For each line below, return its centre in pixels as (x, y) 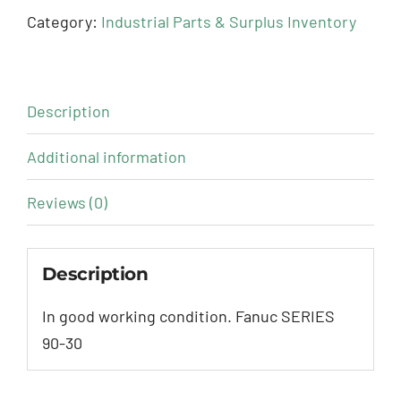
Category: (64, 22)
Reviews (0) (67, 203)
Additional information (107, 157)
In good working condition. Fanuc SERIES (188, 316)
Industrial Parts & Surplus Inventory (229, 22)
